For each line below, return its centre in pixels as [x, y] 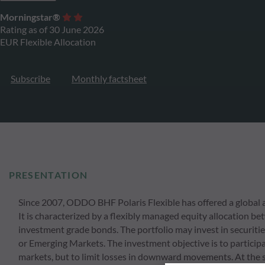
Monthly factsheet [109, 78]
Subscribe [30, 78]
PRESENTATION [48, 175]
